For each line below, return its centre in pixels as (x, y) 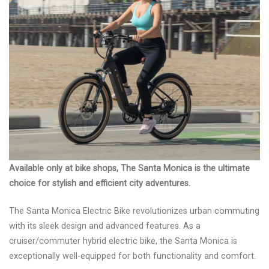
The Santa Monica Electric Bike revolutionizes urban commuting (134, 211)
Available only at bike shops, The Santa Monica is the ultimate (129, 169)
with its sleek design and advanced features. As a (105, 226)
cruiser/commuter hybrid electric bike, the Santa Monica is (123, 241)
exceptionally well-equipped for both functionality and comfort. (132, 256)
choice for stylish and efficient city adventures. (100, 184)
